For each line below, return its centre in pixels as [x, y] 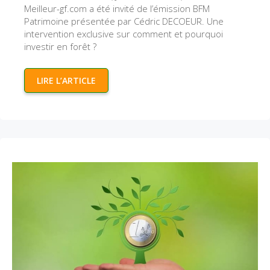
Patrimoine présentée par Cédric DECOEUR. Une [124, 21]
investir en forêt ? [60, 46]
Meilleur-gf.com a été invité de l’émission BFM [117, 8]
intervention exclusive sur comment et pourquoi [124, 34]
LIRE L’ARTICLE [66, 80]
